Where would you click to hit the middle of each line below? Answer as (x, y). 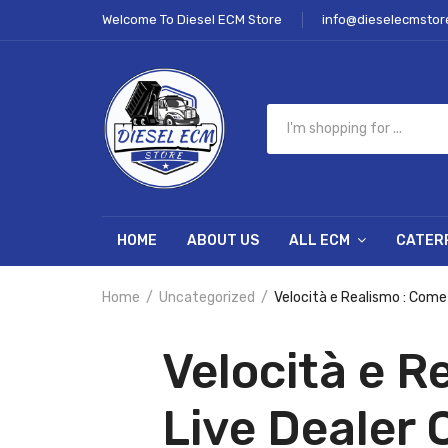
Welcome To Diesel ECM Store (192, 19)
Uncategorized (207, 297)
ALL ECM (319, 240)
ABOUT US (223, 240)
